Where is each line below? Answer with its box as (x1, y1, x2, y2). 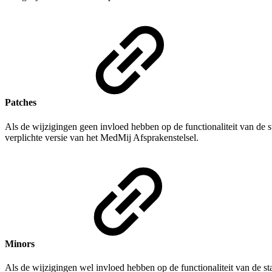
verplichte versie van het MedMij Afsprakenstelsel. (5, 132, 199, 143)
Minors (5, 238, 37, 249)
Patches (5, 97, 39, 108)
